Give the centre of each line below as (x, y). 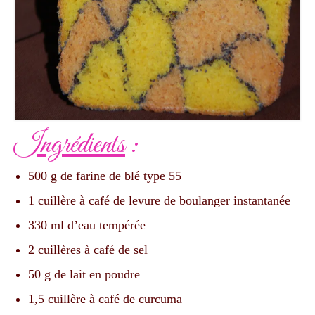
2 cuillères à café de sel (88, 250)
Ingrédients (70, 146)
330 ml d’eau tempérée (87, 225)
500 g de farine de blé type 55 (105, 176)
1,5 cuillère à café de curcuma (105, 299)
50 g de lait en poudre (84, 275)
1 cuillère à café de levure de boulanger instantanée (159, 201)
